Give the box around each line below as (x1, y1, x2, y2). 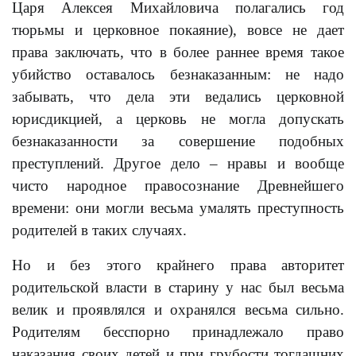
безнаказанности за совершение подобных (12, 133, 344, 149)
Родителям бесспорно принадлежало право (12, 323, 344, 340)
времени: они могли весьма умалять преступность (12, 199, 344, 216)
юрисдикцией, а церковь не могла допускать (12, 110, 344, 127)
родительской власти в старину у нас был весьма (12, 279, 344, 296)
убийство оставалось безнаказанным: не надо (12, 66, 344, 83)
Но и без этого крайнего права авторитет (12, 257, 344, 273)
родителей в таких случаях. (12, 222, 187, 238)
